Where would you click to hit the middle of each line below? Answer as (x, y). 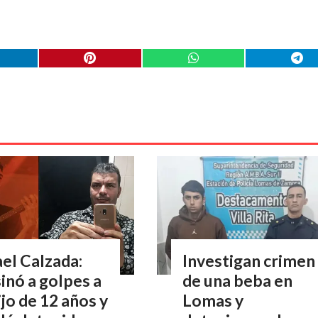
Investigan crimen (249, 260)
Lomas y (213, 300)
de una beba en (237, 280)
